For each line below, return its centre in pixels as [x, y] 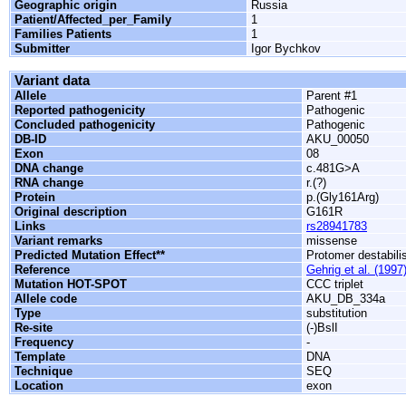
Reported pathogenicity [80, 110]
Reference [42, 270]
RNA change [49, 183]
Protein [35, 197]
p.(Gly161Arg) [343, 197]
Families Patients [63, 34]
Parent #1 [332, 96]
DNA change [49, 168]
